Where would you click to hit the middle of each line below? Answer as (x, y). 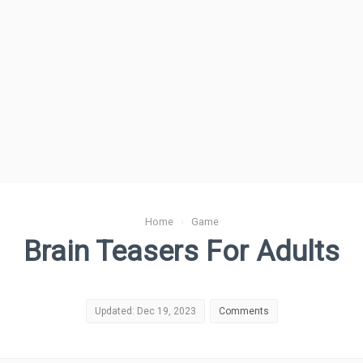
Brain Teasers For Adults (181, 251)
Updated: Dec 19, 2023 (145, 311)
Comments (243, 311)
